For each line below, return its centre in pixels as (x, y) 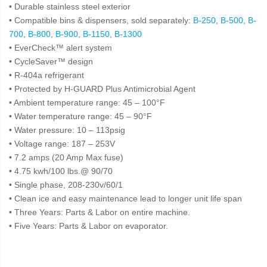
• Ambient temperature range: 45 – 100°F (87, 103)
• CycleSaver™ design (51, 61)
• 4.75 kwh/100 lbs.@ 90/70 (61, 171)
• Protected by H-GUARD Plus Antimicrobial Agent (102, 89)
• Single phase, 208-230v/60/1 (66, 185)
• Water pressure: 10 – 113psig (67, 130)
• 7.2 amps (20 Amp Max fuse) (66, 157)
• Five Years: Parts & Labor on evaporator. (89, 226)
